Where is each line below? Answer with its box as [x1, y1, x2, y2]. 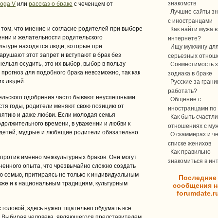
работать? [168, 88, 197, 93]
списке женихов [168, 140, 211, 146]
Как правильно [170, 148, 211, 155]
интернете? [168, 35, 201, 41]
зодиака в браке [168, 70, 212, 76]
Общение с [170, 96, 201, 103]
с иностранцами [168, 18, 213, 23]
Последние [179, 174, 217, 182]
